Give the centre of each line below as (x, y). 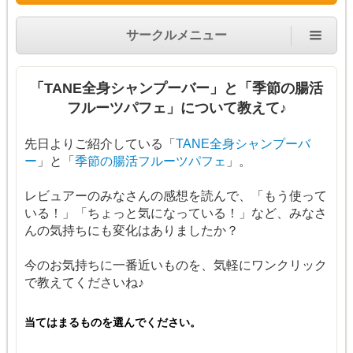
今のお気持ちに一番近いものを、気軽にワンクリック (176, 266)
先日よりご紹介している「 (100, 144)
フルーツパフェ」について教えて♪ (176, 108)
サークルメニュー (176, 35)
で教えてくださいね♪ (84, 283)
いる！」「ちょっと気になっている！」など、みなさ (176, 214)
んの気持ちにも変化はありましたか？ (132, 231)
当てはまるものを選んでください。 (113, 323)
